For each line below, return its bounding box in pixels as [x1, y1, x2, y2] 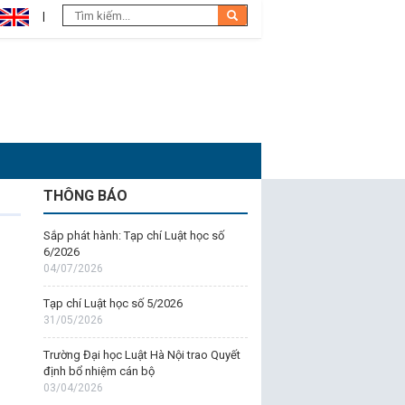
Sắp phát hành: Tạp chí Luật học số [42, 229, 224, 242]
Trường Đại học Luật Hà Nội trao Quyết [42, 348, 240, 362]
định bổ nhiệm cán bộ [42, 364, 155, 378]
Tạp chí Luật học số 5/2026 [42, 297, 183, 310]
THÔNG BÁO [42, 187, 127, 204]
